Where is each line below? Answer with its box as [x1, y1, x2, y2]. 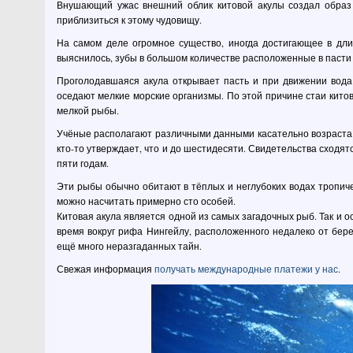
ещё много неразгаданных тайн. [57, 240, 202, 252]
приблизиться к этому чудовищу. [57, 13, 202, 26]
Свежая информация [57, 262, 154, 275]
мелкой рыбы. [57, 104, 119, 117]
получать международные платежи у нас [154, 262, 338, 275]
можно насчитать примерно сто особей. [57, 195, 236, 207]
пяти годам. [57, 157, 109, 169]
